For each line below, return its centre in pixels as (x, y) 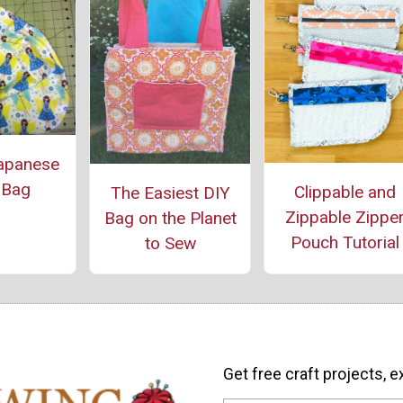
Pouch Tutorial (345, 242)
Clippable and (345, 192)
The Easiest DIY (170, 193)
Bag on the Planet (170, 219)
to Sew (170, 244)
